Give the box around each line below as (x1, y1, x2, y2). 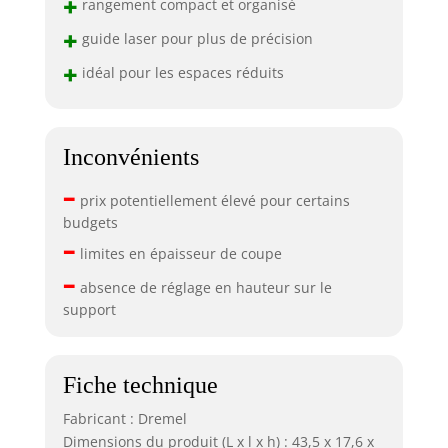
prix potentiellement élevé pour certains (75, 190, 350, 210)
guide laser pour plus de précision (77, 28, 313, 48)
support (62, 299, 116, 319)
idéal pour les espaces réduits (77, 62, 284, 82)
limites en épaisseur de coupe (75, 243, 282, 263)
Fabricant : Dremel (62, 408, 187, 428)
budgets (62, 212, 118, 232)
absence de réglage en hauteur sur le (75, 277, 332, 297)
